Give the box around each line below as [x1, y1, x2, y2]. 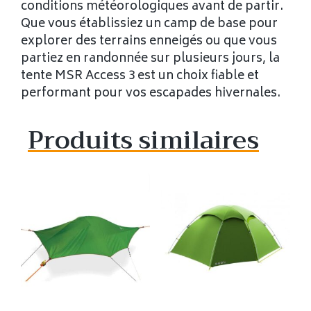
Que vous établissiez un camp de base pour [21, 13, 278, 35]
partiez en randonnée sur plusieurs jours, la [21, 48, 280, 69]
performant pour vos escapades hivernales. [21, 83, 280, 104]
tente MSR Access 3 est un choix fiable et [21, 65, 259, 87]
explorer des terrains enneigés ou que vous [21, 31, 277, 52]
